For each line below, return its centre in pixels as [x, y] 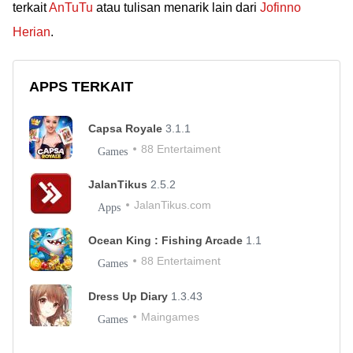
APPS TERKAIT [81, 87]
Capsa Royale [127, 129]
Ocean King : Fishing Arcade [167, 241]
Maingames [170, 317]
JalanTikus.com [173, 205]
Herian [32, 32]
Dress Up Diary [130, 297]
